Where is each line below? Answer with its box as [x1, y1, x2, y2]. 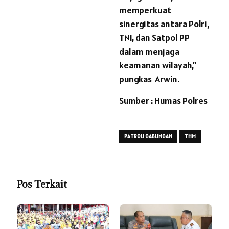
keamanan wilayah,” [119, 59, 197, 72]
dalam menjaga [119, 45, 179, 58]
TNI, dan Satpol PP [119, 32, 190, 44]
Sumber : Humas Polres [119, 95, 208, 107]
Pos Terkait [17, 178, 67, 191]
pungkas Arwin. [119, 73, 179, 85]
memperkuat [119, 4, 171, 16]
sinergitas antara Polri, [119, 18, 209, 30]
